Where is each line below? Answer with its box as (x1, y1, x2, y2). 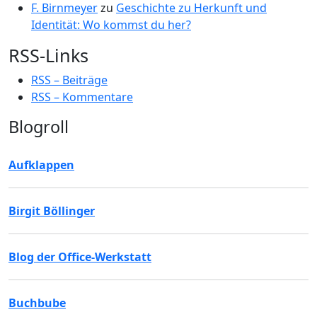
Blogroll (8, 115, 69, 138)
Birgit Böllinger (8, 203, 95, 219)
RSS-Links (8, 43, 88, 67)
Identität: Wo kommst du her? (31, 17, 191, 33)
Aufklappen (8, 157, 74, 173)
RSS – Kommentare (31, 89, 133, 105)
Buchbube (8, 295, 66, 311)
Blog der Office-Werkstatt (8, 249, 151, 265)
